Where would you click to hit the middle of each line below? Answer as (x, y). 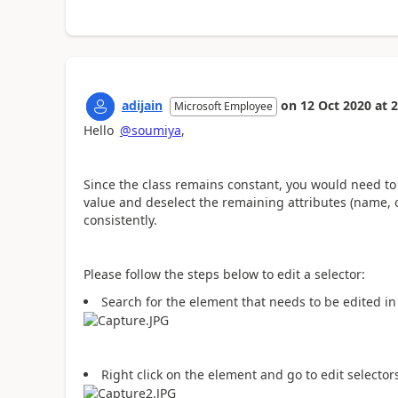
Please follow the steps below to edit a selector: (224, 275)
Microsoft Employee (223, 107)
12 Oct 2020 (335, 106)
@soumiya (150, 131)
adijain (142, 106)
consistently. (120, 220)
